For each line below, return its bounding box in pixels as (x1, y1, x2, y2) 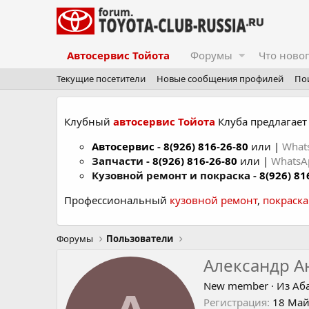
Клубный (64, 114, 113, 128)
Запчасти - (92, 154, 152, 168)
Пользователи (106, 232, 174, 245)
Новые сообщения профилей (157, 72, 283, 85)
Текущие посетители (57, 72, 146, 85)
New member (203, 279, 268, 293)
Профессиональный (64, 193, 170, 207)
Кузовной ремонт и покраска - (92, 168, 259, 182)
